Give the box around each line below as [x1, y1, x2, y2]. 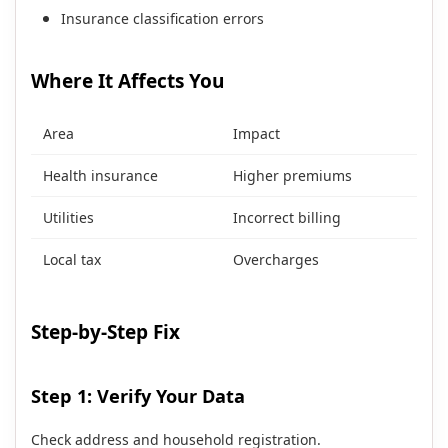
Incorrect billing [233, 208, 341, 228]
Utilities [43, 208, 94, 228]
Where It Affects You [31, 68, 225, 95]
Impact [233, 124, 280, 144]
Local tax [43, 250, 101, 270]
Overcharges [233, 250, 319, 270]
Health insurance [43, 166, 158, 186]
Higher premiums [233, 166, 352, 186]
